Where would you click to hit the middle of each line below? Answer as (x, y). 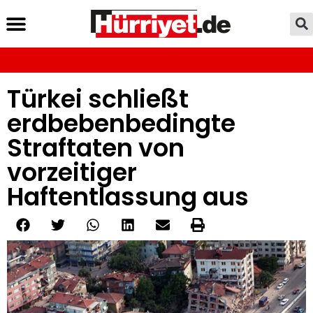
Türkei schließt (98, 99)
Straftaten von (96, 148)
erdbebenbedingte (121, 123)
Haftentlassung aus (128, 197)
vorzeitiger (72, 172)
